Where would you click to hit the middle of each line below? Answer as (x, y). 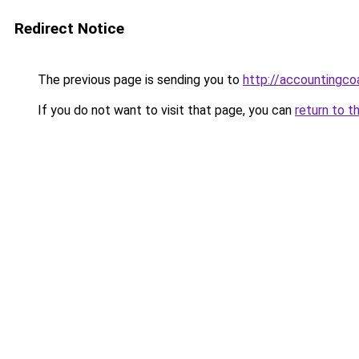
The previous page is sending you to (139, 80)
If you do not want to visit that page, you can (165, 110)
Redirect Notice (69, 28)
